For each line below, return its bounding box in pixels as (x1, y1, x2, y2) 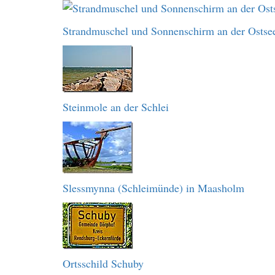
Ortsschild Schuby (63, 256, 144, 271)
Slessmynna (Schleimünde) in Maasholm (63, 180, 244, 196)
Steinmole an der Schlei (63, 99, 169, 115)
